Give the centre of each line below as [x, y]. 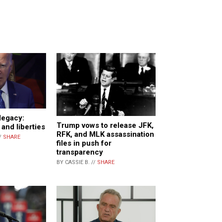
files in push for [84, 143]
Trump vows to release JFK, [105, 126]
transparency [80, 152]
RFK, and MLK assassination [105, 135]
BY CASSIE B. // [77, 163]
